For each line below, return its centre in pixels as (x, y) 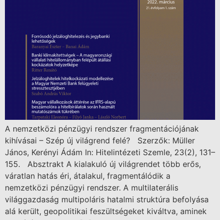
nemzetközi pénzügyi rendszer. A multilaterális (92, 188)
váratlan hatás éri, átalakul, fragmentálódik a (88, 176)
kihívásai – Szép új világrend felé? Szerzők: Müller (100, 141)
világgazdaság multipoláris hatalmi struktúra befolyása (107, 200)
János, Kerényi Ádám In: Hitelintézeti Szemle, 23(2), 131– (110, 152)
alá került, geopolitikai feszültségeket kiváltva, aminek (106, 211)
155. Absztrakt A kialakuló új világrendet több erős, (103, 164)
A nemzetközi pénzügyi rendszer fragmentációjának (102, 129)
